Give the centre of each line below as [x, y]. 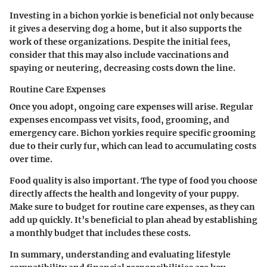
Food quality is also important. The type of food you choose [133, 180]
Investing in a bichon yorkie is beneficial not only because [132, 15]
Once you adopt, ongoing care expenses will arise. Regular [131, 106]
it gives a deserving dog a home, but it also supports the [126, 28]
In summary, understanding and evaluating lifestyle [120, 254]
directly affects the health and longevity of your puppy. [124, 193]
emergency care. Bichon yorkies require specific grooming [133, 133]
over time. [31, 159]
